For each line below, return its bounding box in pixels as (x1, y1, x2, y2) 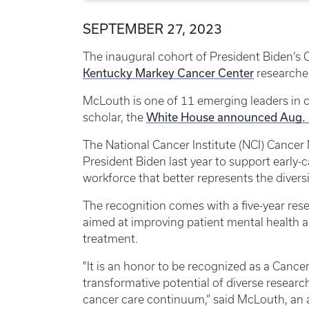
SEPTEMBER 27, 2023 (83, 20, 222, 37)
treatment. (83, 232, 141, 245)
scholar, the (83, 110, 146, 123)
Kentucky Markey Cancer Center (83, 66, 254, 79)
